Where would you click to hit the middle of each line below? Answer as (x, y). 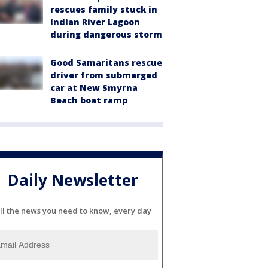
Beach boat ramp (89, 100)
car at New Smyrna (94, 87)
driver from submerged (104, 75)
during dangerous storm (106, 34)
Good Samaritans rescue (106, 62)
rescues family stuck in (104, 9)
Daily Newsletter (73, 180)
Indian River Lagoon (95, 22)
